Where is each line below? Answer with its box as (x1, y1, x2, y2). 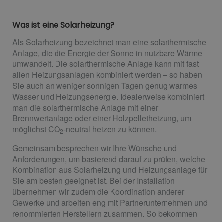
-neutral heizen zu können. (63, 123, 157, 135)
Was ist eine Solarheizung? (12, 19, 114, 31)
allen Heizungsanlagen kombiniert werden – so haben (12, 69, 202, 81)
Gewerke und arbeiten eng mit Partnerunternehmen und (12, 197, 208, 209)
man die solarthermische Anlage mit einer (12, 102, 158, 113)
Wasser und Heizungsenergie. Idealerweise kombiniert (12, 91, 204, 103)
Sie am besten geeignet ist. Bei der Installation (12, 175, 175, 187)
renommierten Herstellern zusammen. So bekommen (12, 208, 197, 220)
